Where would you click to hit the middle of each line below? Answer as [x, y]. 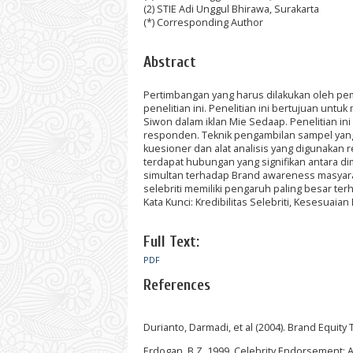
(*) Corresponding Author [203, 22]
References [177, 285]
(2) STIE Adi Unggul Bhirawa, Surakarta [231, 9]
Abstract [170, 63]
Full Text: [171, 242]
